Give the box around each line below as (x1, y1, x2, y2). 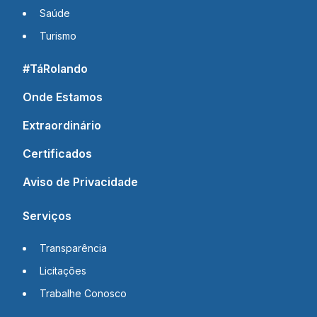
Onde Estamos (23, 89, 103, 104)
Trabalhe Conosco (40, 287, 127, 299)
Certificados (23, 146, 92, 161)
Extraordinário (23, 117, 101, 132)
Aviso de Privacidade (23, 174, 138, 189)
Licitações (40, 264, 86, 277)
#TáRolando (23, 61, 88, 76)
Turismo (40, 29, 76, 42)
